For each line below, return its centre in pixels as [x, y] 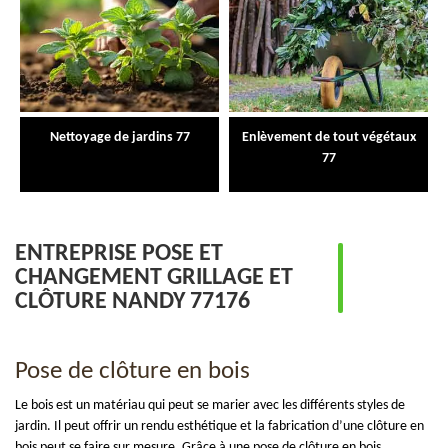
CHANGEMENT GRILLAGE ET [154, 277]
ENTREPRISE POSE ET [119, 253]
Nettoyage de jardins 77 [119, 137]
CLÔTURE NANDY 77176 [132, 301]
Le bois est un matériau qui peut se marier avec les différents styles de [210, 405]
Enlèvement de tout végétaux [328, 137]
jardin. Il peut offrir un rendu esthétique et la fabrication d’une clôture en [219, 426]
